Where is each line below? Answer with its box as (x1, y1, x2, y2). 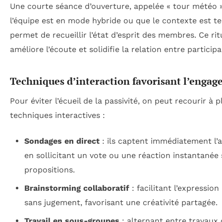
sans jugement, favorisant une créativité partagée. (24, 197, 218, 207)
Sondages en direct (24, 136, 100, 146)
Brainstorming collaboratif (24, 183, 129, 193)
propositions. (24, 165, 75, 174)
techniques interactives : (10, 111, 105, 120)
